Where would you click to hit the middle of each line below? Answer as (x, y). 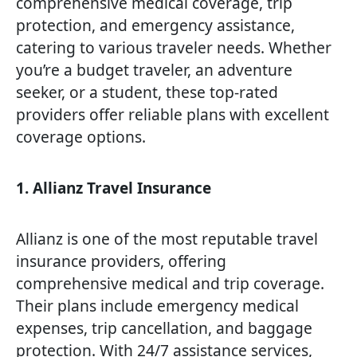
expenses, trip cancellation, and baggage (164, 328)
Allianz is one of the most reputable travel (167, 239)
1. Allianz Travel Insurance (114, 188)
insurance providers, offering (121, 261)
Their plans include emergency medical (157, 306)
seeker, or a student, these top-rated (147, 92)
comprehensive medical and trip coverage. (170, 284)
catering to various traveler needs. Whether (174, 48)
